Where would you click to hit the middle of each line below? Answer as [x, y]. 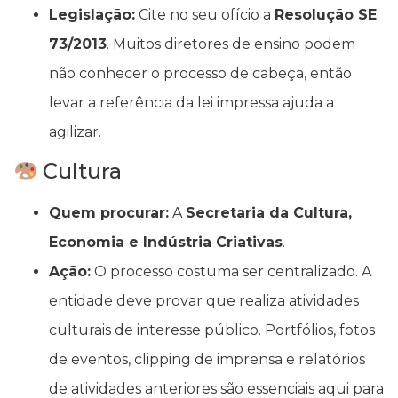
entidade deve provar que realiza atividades [204, 301]
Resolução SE [326, 15]
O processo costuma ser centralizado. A [231, 272]
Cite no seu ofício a [205, 15]
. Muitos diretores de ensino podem [231, 44]
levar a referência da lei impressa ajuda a [191, 103]
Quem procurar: [109, 213]
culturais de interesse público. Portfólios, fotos [212, 330]
